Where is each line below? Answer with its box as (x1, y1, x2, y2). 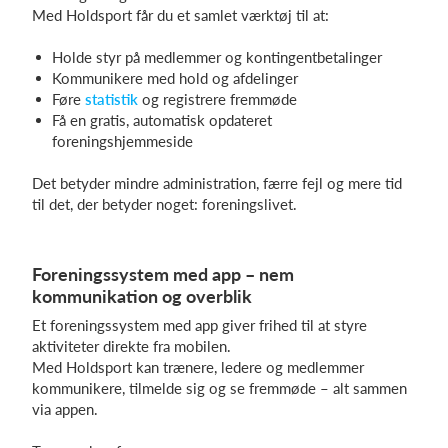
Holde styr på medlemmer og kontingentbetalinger (52, 48, 382, 66)
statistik (85, 90, 138, 108)
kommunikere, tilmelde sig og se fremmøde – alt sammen (32, 379, 407, 397)
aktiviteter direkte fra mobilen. (32, 337, 231, 355)
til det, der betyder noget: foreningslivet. (32, 195, 297, 213)
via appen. (32, 400, 98, 418)
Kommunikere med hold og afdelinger (52, 69, 298, 87)
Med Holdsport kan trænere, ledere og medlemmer (32, 358, 364, 376)
